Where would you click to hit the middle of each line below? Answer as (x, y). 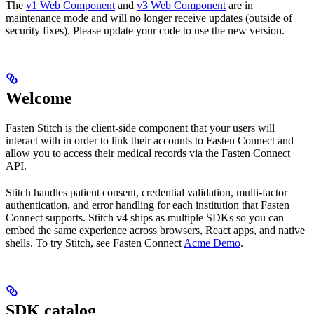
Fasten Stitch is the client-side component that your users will (140, 128)
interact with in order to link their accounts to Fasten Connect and (150, 140)
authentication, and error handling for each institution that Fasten (148, 205)
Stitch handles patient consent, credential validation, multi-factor (146, 192)
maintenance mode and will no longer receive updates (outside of (149, 18)
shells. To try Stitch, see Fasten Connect (95, 243)
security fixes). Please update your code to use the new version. (145, 30)
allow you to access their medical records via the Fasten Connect (148, 153)
